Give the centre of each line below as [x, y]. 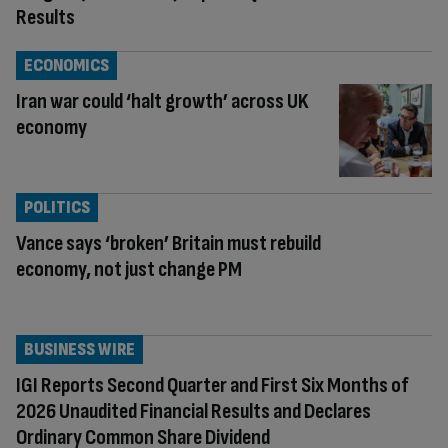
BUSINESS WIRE [79, 349]
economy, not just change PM [129, 269]
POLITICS [57, 207]
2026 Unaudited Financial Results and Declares [193, 411]
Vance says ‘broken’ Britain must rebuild [168, 243]
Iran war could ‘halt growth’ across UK [162, 101]
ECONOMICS [66, 65]
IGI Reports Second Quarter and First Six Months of [212, 385]
